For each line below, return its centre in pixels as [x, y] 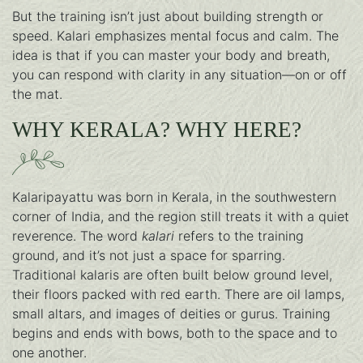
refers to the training [239, 236]
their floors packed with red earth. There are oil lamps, [178, 295]
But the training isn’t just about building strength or [168, 17]
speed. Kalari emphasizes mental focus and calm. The [175, 36]
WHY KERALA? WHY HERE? [157, 130]
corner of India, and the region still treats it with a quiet [181, 217]
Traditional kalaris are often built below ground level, [172, 275]
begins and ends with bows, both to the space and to [175, 333]
